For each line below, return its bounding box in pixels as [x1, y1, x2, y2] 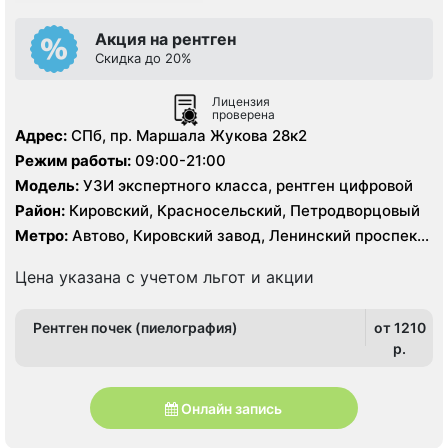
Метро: [15, 226, 68, 246]
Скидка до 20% [95, 49, 192, 66]
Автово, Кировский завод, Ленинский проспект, [68, 226, 428, 246]
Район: [15, 201, 65, 221]
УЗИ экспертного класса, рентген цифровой [79, 176, 413, 196]
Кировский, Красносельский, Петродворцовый [65, 201, 420, 221]
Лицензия [212, 93, 270, 109]
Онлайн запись [181, 399, 283, 417]
